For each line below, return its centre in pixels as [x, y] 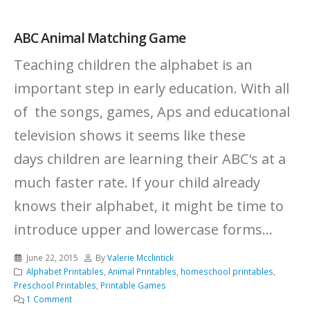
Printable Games [133, 285]
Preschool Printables [55, 285]
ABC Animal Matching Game [100, 37]
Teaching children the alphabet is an [133, 65]
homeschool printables [227, 271]
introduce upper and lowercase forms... [143, 229]
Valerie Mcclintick [141, 257]
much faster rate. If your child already [137, 182]
